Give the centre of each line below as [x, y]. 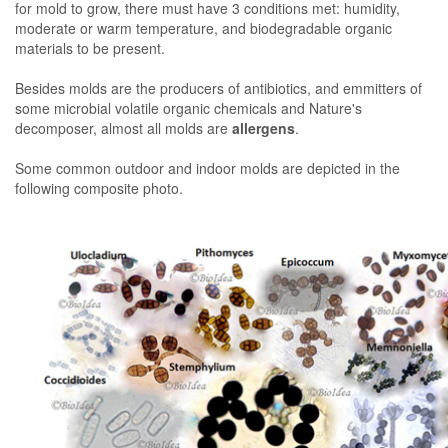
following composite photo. [101, 187]
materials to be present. [90, 47]
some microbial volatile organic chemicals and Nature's [188, 107]
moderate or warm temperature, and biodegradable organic [203, 27]
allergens [263, 127]
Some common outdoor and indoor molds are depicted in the [207, 167]
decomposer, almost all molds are [123, 127]
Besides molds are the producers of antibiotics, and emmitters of [218, 87]
